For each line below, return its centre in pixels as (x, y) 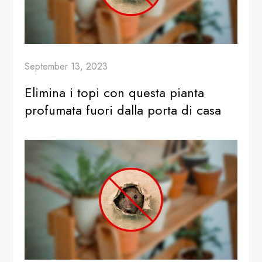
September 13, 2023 (66, 67)
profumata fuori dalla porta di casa (123, 110)
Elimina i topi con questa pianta (115, 93)
